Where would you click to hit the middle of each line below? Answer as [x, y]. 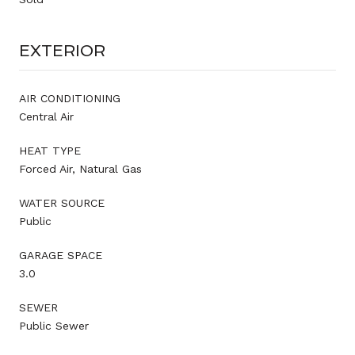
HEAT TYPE [50, 150]
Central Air [46, 116]
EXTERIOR [62, 50]
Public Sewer [54, 325]
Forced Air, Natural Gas [80, 168]
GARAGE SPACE [61, 255]
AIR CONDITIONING [70, 98]
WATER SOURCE [62, 202]
